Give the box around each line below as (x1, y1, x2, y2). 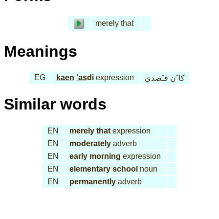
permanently (69, 177, 116, 186)
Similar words (4, 95, 107, 113)
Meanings (4, 42, 77, 60)
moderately (69, 139, 111, 148)
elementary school (69, 164, 138, 173)
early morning (69, 152, 121, 160)
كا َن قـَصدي (145, 74, 185, 83)
